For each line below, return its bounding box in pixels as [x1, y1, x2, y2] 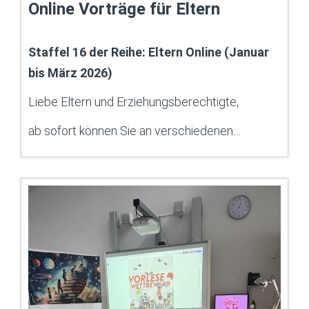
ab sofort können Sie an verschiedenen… [28, 123, 241, 139]
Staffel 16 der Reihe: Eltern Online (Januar [28, 45, 269, 60]
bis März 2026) [28, 66, 112, 81]
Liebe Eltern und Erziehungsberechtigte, [28, 94, 239, 110]
